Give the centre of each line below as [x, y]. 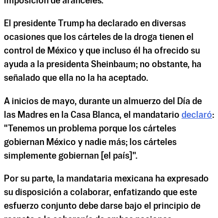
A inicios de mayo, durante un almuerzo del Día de [103, 101]
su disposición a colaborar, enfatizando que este [100, 192]
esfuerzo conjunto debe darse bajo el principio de [102, 206]
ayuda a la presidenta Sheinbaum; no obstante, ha [103, 65]
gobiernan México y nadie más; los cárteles [90, 142]
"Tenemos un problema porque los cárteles [90, 129]
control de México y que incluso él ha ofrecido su [102, 51]
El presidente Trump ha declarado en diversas [95, 24]
